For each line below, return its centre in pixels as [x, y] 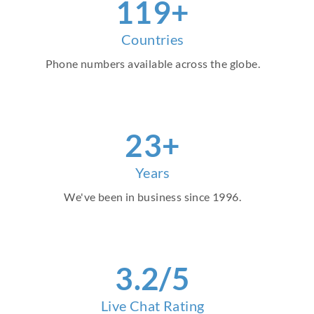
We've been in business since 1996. [153, 197]
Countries [152, 40]
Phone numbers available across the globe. [152, 64]
